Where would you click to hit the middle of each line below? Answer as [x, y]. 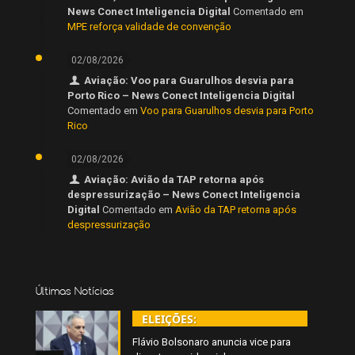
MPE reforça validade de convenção [149, 27]
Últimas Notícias [75, 291]
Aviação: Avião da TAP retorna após [174, 180]
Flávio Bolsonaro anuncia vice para [212, 342]
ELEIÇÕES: [170, 319]
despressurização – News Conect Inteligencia [184, 195]
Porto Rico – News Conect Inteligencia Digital [181, 96]
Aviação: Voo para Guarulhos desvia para [189, 81]
